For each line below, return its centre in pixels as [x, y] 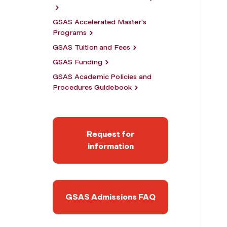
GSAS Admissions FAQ [110, 197]
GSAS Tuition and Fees [92, 47]
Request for [110, 134]
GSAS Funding [78, 62]
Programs [70, 32]
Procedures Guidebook [92, 87]
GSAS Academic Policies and [102, 77]
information [110, 146]
